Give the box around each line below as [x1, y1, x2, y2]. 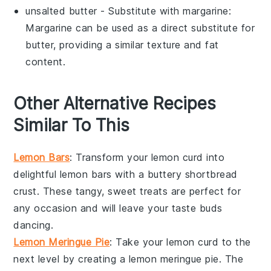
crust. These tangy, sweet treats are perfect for [13, 184, 241, 197]
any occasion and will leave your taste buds [13, 201, 223, 214]
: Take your [109, 235, 167, 248]
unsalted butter [25, 4, 97, 17]
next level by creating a [13, 252, 129, 265]
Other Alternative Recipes [13, 93, 217, 114]
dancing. [13, 218, 54, 231]
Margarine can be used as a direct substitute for [25, 21, 255, 34]
